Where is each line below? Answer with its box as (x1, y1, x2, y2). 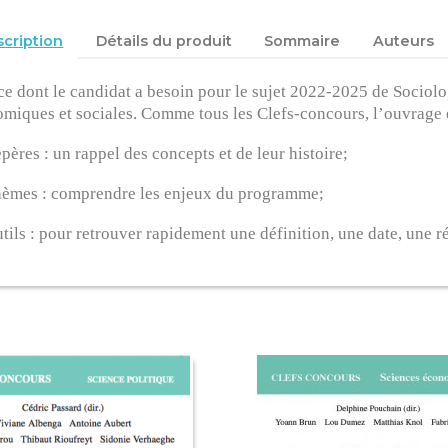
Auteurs (372, 31, 434, 50)
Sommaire (264, 31, 341, 50)
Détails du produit (95, 31, 232, 50)
